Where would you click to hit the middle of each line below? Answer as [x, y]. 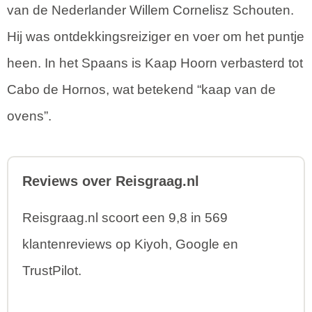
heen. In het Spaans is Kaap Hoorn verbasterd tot [155, 63]
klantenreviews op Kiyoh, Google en [130, 244]
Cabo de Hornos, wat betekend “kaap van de [141, 90]
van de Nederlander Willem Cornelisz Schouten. [150, 10]
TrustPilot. [52, 271]
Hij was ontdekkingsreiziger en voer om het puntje [156, 37]
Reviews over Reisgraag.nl [111, 181]
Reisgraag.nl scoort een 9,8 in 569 [125, 218]
